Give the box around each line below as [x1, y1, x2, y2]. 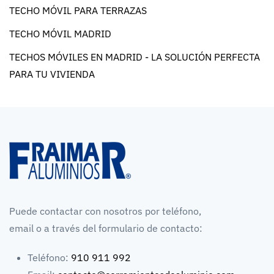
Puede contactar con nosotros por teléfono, [9, 204, 201, 217]
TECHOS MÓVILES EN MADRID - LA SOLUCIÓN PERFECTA [9, 50, 260, 63]
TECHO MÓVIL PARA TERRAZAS [9, 4, 147, 17]
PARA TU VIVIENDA [9, 67, 95, 80]
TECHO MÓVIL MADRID [9, 27, 111, 40]
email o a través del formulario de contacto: [9, 221, 202, 234]
